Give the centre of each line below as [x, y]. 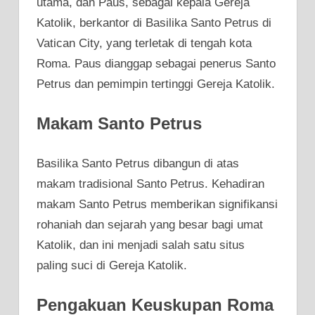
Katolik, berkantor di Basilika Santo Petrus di [154, 22]
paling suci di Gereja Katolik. [112, 265]
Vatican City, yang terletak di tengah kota [144, 43]
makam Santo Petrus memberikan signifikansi [157, 204]
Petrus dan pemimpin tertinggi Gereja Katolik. [156, 84]
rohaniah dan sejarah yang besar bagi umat [150, 224]
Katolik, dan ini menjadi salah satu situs [141, 245]
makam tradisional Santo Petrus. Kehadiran [150, 184]
